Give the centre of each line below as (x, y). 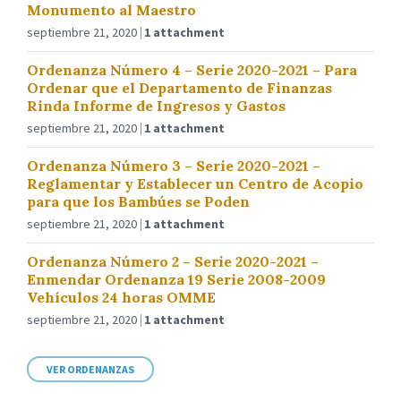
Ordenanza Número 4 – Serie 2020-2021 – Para (192, 70)
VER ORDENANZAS (90, 369)
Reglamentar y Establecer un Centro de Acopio (195, 183)
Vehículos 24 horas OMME (121, 297)
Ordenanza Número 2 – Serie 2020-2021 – (173, 261)
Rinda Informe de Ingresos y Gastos (156, 106)
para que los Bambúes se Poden (138, 201)
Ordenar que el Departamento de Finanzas (179, 88)
